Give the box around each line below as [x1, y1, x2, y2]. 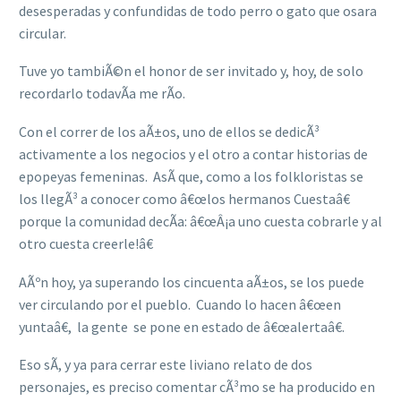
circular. [19, 23, 72, 42]
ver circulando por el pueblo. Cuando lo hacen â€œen [19, 294, 341, 313]
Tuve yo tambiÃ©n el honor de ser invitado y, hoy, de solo [19, 62, 363, 81]
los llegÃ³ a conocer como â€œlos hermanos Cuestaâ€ [19, 189, 350, 208]
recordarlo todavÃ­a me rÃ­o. [19, 84, 185, 103]
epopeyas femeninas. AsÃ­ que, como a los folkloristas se [19, 166, 363, 185]
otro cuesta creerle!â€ [19, 234, 153, 252]
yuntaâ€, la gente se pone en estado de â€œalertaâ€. [19, 317, 345, 336]
